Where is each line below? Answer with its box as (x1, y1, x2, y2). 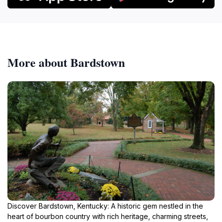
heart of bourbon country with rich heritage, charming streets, (7, 212, 208, 221)
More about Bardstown (7, 53, 125, 71)
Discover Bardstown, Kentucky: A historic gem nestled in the (7, 201, 203, 210)
